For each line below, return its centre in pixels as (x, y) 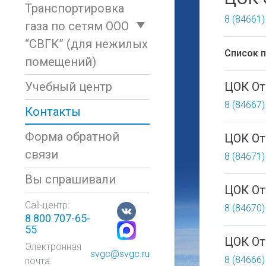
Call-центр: (47, 205)
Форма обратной (72, 137)
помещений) (61, 62)
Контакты (53, 112)
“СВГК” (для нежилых (86, 44)
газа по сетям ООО (77, 26)
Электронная (53, 247)
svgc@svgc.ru (120, 254)
